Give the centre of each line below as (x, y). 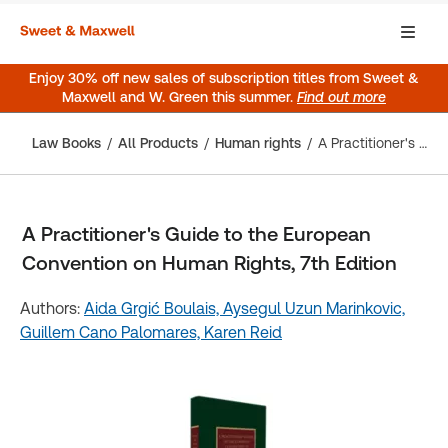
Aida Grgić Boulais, (153, 308)
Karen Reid (243, 332)
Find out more (341, 97)
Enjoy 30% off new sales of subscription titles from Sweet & (224, 78)
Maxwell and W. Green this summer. (179, 97)
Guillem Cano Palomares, (112, 332)
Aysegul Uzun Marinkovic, (314, 308)
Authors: (52, 308)
